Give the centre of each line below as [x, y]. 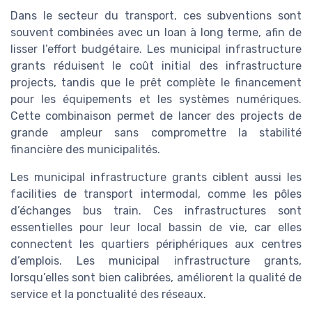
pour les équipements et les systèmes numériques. [156, 99]
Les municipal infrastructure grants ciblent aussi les [156, 177]
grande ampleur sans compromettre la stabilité [156, 133]
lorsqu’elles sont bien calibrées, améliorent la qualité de [156, 278]
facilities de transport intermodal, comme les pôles [156, 194]
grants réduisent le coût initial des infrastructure [156, 66]
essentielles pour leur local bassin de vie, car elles [156, 227]
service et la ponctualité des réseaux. [108, 294]
